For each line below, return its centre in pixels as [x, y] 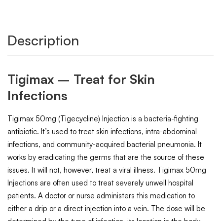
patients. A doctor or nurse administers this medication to [101, 195]
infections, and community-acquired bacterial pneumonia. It [105, 144]
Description [43, 40]
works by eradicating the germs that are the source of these [106, 157]
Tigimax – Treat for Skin [81, 79]
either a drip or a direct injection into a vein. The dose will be [106, 208]
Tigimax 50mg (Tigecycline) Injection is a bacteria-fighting [103, 118]
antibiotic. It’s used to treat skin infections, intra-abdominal [102, 131]
